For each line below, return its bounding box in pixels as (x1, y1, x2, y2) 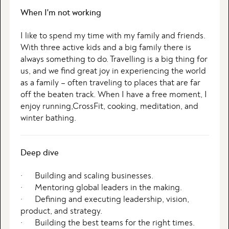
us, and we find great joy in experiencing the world (20, 67, 206, 76)
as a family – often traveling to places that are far (20, 79, 200, 87)
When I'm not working (20, 9, 101, 17)
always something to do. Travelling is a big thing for (20, 55, 208, 64)
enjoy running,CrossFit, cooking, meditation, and (20, 102, 198, 111)
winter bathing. (20, 114, 76, 123)
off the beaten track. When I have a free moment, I (20, 90, 207, 99)
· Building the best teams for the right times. (20, 219, 195, 227)
